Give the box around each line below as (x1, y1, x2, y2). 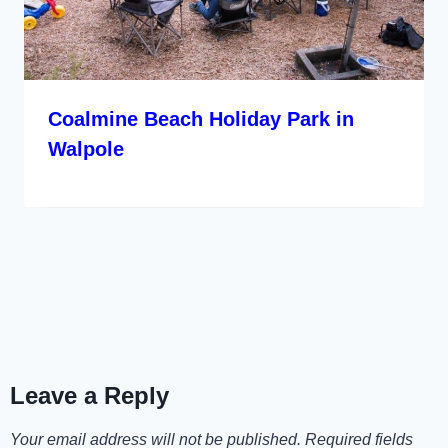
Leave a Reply (10, 381, 170, 409)
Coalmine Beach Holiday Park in (48, 107, 354, 130)
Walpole (48, 137, 124, 160)
